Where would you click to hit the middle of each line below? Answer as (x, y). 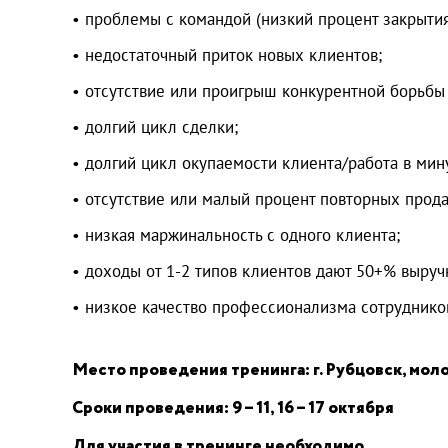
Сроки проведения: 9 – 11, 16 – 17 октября (233, 408)
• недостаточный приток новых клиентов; (227, 54)
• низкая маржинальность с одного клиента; (236, 234)
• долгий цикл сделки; (155, 126)
